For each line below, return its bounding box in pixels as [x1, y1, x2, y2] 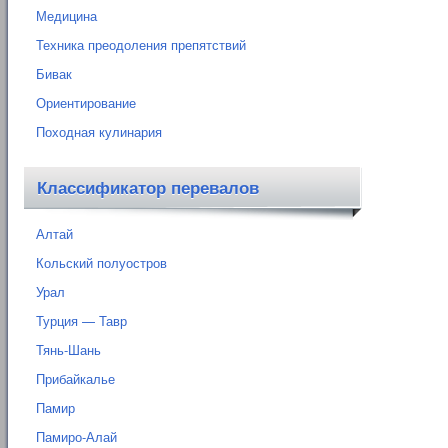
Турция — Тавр [36, 311, 127, 331]
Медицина [36, 6, 97, 26]
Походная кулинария [36, 122, 162, 142]
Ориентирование [36, 93, 136, 113]
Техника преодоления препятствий [36, 35, 246, 55]
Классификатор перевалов [37, 179, 259, 199]
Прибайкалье [36, 369, 115, 389]
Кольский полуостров [36, 253, 167, 273]
